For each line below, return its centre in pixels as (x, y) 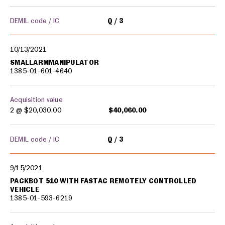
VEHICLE (25, 189)
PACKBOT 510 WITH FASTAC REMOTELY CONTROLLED (103, 181)
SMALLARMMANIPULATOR (55, 62)
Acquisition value (36, 99)
